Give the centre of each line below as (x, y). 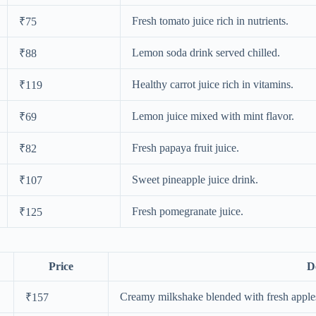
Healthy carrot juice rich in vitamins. (213, 85)
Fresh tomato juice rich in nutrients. (210, 21)
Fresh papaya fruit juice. (186, 148)
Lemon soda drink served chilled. (206, 53)
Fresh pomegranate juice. (188, 212)
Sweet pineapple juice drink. (195, 180)
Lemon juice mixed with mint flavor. (213, 116)
